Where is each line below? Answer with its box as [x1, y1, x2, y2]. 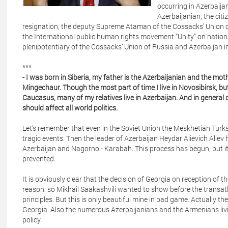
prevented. [22, 154, 55, 163]
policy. [22, 215, 42, 224]
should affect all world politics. [22, 103, 118, 112]
